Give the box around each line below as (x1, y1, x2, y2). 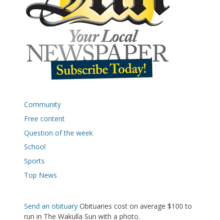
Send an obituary (24, 201, 78, 211)
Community (24, 100, 61, 110)
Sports (24, 156, 45, 165)
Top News (24, 170, 57, 180)
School (24, 142, 46, 152)
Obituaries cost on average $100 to (78, 201, 192, 211)
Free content (24, 113, 65, 123)
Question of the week (24, 128, 93, 137)
